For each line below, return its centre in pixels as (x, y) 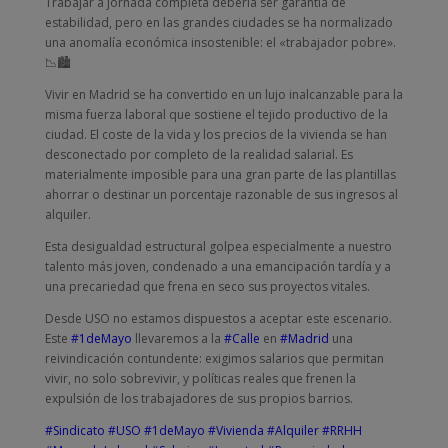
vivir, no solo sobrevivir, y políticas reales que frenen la (200, 378)
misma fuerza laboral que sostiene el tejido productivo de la (216, 114)
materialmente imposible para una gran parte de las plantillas (220, 174)
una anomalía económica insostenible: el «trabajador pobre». (220, 42)
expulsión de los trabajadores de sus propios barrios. (198, 398)
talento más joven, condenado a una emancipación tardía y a (217, 266)
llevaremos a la (177, 338)
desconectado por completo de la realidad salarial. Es (198, 154)
